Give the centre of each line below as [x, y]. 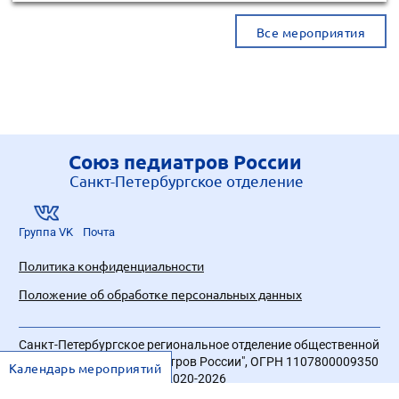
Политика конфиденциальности [111, 265]
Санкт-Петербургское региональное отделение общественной [199, 345]
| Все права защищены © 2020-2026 [122, 379]
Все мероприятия [311, 33]
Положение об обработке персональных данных [160, 293]
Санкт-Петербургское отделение [187, 180]
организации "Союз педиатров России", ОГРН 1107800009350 [199, 362]
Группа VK [46, 232]
